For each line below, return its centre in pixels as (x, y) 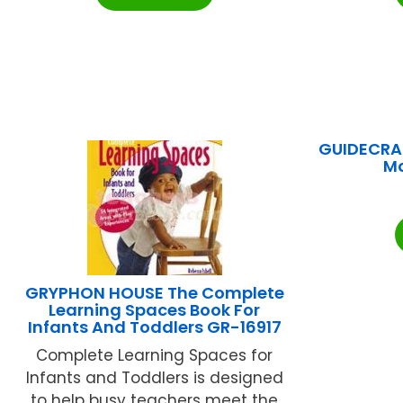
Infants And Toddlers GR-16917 (154, 327)
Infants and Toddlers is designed (154, 378)
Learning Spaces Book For (155, 310)
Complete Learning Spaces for (155, 356)
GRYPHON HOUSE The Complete (154, 293)
